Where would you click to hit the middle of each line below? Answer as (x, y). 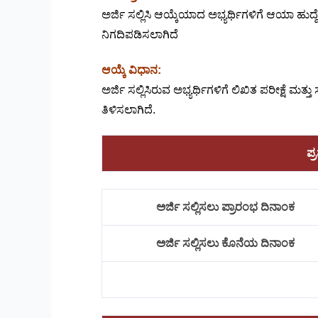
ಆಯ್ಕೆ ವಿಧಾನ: (131, 70)
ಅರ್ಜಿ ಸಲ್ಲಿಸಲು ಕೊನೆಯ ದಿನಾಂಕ (226, 243)
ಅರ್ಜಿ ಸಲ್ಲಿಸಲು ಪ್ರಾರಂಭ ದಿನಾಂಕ (226, 207)
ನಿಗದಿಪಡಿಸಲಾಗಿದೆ (140, 34)
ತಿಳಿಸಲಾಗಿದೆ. (128, 109)
